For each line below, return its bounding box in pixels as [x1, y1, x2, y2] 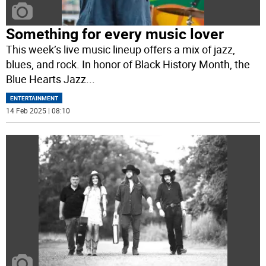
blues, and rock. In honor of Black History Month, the [6, 56, 251, 71]
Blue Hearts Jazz [6, 71, 87, 86]
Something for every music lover [6, 23, 224, 43]
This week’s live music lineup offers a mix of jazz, [6, 42, 236, 56]
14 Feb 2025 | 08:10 [6, 105, 71, 115]
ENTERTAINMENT [10, 93, 59, 102]
